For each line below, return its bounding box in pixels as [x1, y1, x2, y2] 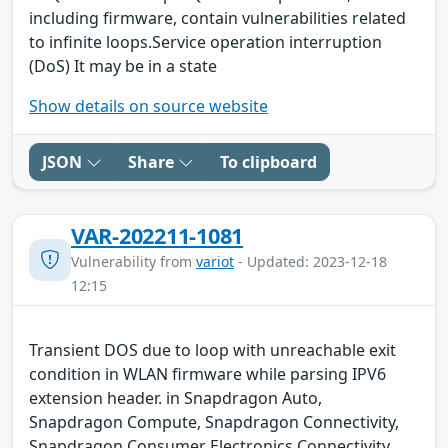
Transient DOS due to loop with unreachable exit [29, 338, 396, 361]
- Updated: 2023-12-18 [234, 251, 387, 271]
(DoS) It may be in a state [29, 54, 217, 77]
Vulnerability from [71, 251, 196, 271]
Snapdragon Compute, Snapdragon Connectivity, [29, 410, 399, 433]
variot [196, 251, 234, 271]
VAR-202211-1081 [71, 220, 244, 250]
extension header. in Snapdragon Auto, [29, 386, 322, 409]
